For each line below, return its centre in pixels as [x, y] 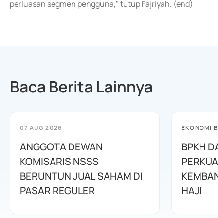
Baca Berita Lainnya [81, 87]
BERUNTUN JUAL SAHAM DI [81, 176]
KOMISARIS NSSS [59, 161]
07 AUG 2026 [41, 128]
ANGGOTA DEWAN [61, 147]
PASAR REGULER [57, 191]
